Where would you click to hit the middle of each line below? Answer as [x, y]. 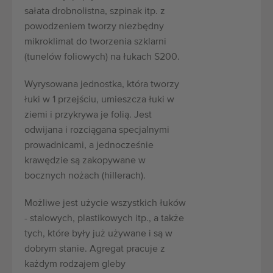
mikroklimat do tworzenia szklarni [95, 42]
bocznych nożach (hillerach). [85, 176]
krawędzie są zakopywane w [85, 161]
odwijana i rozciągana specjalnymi [97, 130]
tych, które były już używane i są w [98, 234]
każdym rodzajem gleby [75, 264]
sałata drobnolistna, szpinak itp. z [95, 11]
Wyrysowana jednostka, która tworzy [102, 84]
